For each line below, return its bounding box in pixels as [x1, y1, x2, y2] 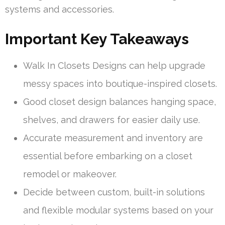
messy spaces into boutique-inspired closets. [23, 78, 217, 89]
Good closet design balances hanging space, [23, 96, 216, 107]
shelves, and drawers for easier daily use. [23, 114, 200, 125]
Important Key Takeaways [5, 30, 189, 48]
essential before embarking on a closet [23, 150, 192, 161]
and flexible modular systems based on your [23, 204, 213, 215]
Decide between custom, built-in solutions [23, 186, 205, 197]
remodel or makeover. [23, 168, 117, 179]
